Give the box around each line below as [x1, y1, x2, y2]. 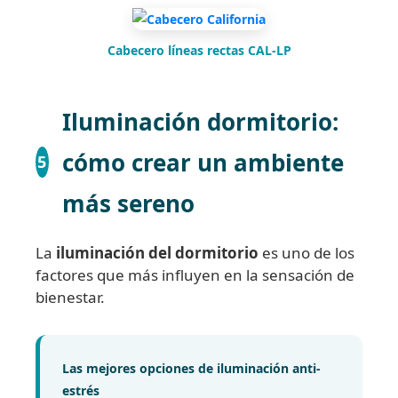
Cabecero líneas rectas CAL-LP [107, 41, 291, 59]
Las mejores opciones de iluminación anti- [62, 359, 321, 377]
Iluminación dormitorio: [61, 105, 338, 138]
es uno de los [259, 242, 354, 263]
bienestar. [36, 286, 105, 307]
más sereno [61, 187, 195, 219]
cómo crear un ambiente [61, 146, 344, 179]
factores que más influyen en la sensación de [36, 264, 354, 285]
